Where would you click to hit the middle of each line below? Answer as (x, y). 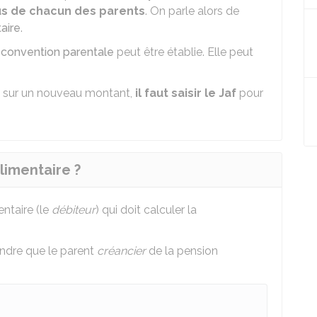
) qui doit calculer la (146, 210)
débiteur (74, 210)
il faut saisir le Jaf (186, 93)
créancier (121, 251)
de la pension (182, 251)
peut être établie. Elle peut (184, 52)
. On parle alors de (192, 11)
